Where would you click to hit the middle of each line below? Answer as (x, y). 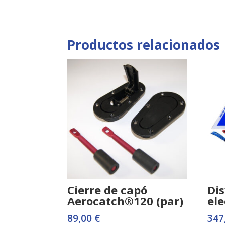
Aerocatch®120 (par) (126, 201)
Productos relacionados (144, 44)
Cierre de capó (107, 190)
